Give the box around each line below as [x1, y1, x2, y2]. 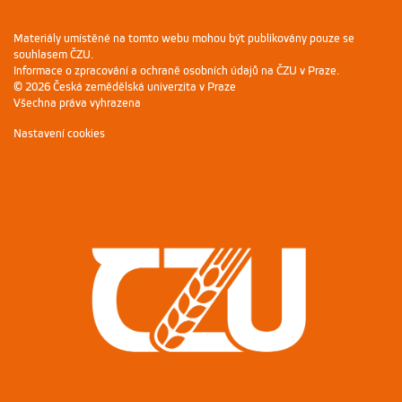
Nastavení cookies [13, 127, 105, 141]
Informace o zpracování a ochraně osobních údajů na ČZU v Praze [13, 65, 336, 78]
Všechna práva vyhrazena [13, 97, 141, 110]
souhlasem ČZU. [13, 48, 93, 62]
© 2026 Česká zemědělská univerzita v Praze [13, 81, 236, 94]
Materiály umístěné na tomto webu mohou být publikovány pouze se [13, 32, 354, 46]
